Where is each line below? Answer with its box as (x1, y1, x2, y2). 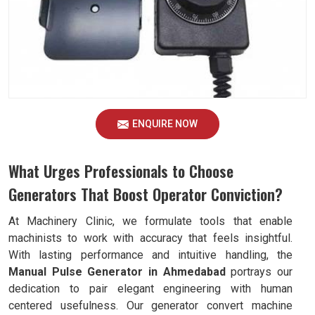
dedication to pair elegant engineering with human (8, 282, 292, 295)
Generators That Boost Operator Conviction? (8, 183, 283, 205)
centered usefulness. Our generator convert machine (8, 299, 292, 312)
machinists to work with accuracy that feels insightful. (8, 231, 292, 245)
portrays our (225, 265, 293, 278)
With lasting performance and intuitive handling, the (8, 248, 292, 262)
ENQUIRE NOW (132, 118, 198, 129)
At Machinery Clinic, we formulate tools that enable (8, 214, 292, 228)
